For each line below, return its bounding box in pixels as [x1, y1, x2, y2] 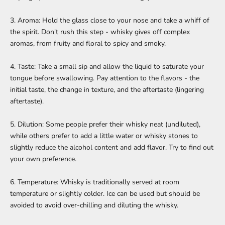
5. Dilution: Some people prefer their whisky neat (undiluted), [10, 119, 200, 129]
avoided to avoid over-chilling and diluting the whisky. [10, 200, 178, 210]
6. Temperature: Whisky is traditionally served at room [10, 177, 179, 187]
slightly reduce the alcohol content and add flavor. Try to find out [10, 142, 213, 152]
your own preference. [10, 154, 76, 164]
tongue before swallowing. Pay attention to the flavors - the [10, 73, 199, 83]
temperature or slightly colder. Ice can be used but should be [10, 188, 200, 198]
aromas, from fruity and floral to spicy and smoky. [10, 38, 166, 48]
